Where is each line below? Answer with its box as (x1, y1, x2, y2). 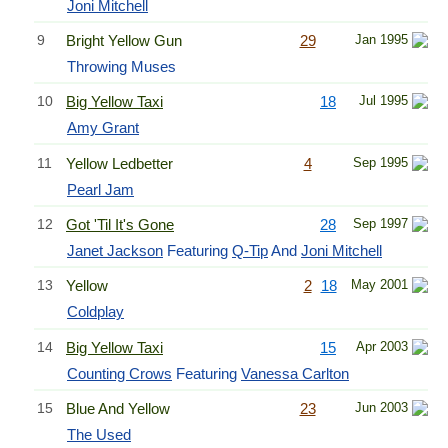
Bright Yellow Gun (66, 31, 182, 49)
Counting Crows (67, 364, 172, 382)
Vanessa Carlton (241, 364, 349, 382)
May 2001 (351, 277, 408, 293)
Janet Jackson (67, 242, 163, 259)
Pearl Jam (67, 180, 134, 198)
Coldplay (67, 303, 124, 321)
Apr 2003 (356, 338, 408, 354)
